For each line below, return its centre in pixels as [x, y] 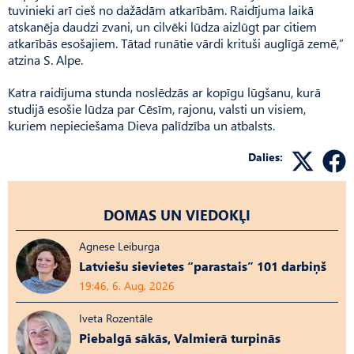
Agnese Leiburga [119, 246]
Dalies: [265, 156]
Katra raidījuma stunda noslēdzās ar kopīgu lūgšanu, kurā [164, 92]
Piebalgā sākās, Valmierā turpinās [180, 337]
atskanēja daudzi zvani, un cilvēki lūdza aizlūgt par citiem [162, 26]
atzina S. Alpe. [45, 59]
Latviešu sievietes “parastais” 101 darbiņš [203, 265]
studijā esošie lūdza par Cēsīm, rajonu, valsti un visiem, [157, 108]
